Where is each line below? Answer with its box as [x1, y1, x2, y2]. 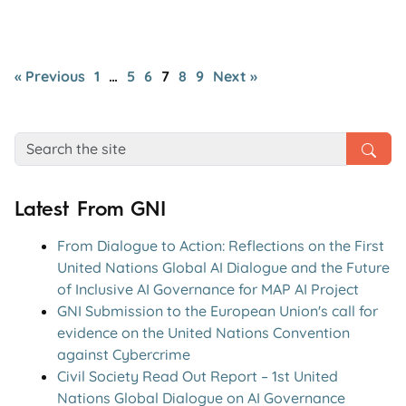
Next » [213, 66, 257, 85]
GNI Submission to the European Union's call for [57, 301, 378, 320]
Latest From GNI [14, 196, 166, 221]
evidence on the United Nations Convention [57, 323, 350, 342]
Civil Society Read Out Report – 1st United [57, 366, 338, 385]
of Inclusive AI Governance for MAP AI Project [57, 279, 359, 298]
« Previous [14, 66, 85, 85]
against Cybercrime [57, 344, 190, 363]
